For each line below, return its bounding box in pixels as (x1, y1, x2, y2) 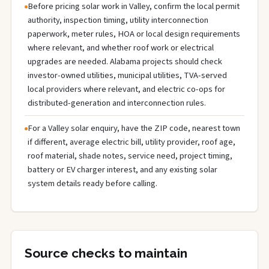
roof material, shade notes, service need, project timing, (28, 150, 232, 162)
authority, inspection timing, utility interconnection (28, 14, 208, 26)
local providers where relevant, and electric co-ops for (28, 83, 225, 95)
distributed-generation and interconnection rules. (28, 97, 206, 109)
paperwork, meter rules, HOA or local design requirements (28, 28, 240, 40)
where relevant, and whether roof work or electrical (28, 41, 214, 54)
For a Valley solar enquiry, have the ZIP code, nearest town (28, 122, 240, 134)
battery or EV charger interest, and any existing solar (28, 163, 217, 176)
